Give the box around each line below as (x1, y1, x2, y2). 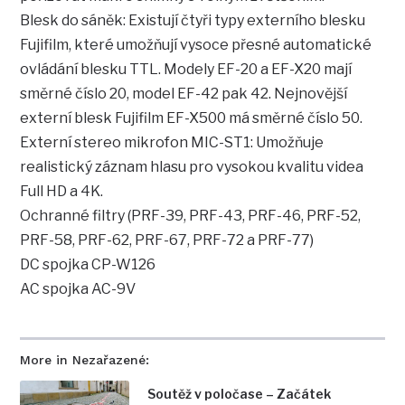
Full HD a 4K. (20, 183, 104, 201)
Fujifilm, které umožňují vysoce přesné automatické (20, 36, 372, 54)
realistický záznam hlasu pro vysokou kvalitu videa (20, 158, 364, 176)
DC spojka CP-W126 (20, 256, 156, 274)
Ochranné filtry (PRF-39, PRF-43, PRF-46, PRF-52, (20, 207, 362, 225)
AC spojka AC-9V (20, 280, 137, 298)
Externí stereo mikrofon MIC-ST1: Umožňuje (20, 134, 325, 152)
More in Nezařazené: (20, 353, 150, 368)
